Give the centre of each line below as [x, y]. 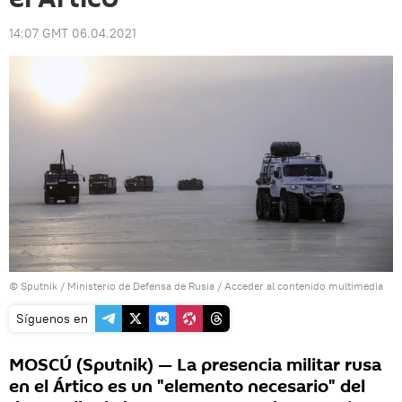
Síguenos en [52, 318]
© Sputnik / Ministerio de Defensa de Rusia [112, 285]
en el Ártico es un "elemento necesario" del [187, 386]
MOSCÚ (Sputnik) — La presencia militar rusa [195, 365]
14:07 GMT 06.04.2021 [73, 33]
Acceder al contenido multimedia [304, 285]
